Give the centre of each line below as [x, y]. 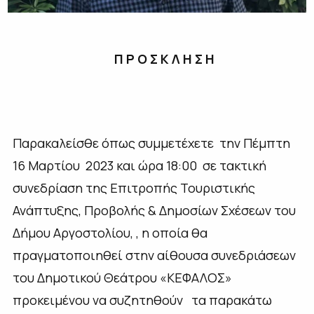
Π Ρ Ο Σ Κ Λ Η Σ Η [165, 59]
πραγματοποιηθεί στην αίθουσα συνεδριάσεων [154, 255]
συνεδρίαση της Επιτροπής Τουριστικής [134, 188]
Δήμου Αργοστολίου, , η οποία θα [110, 233]
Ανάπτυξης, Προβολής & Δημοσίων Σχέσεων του [154, 211]
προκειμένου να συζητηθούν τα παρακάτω [142, 300]
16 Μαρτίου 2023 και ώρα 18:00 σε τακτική [139, 166]
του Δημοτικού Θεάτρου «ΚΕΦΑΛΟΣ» [122, 278]
